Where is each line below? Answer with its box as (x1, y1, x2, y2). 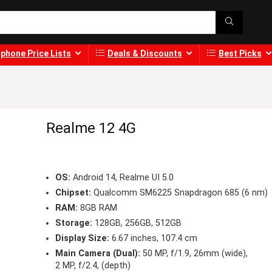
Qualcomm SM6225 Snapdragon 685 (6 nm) (90, 188, 268, 199)
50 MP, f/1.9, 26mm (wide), (140, 248, 248, 259)
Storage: (55, 218, 92, 229)
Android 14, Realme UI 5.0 (70, 172, 174, 183)
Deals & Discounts (107, 49, 182, 59)
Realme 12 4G (46, 120, 136, 137)
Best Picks (219, 49, 262, 59)
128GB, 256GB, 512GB (92, 218, 182, 229)
